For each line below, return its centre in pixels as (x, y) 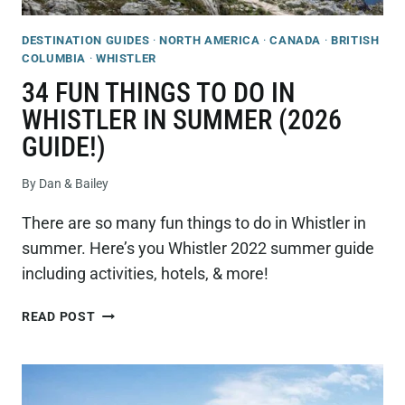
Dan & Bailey (74, 184)
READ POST (59, 317)
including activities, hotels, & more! (145, 274)
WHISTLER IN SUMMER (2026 (182, 119)
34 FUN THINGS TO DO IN (158, 92)
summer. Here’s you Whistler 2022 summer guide (198, 249)
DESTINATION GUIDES (86, 41)
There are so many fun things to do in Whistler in (194, 223)
